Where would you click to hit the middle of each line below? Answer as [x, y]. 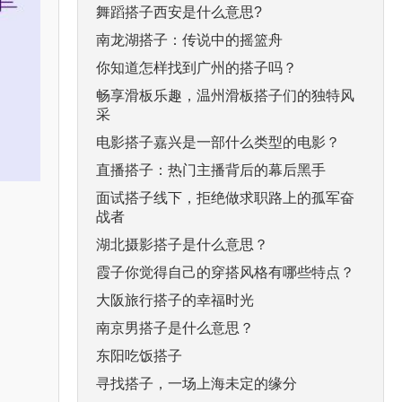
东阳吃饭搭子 [139, 355]
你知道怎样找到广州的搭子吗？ [197, 67]
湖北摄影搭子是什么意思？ [182, 244]
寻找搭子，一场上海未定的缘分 [197, 383]
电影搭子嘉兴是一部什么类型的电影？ [218, 142]
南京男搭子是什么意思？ [175, 328]
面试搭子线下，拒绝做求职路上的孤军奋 [225, 197]
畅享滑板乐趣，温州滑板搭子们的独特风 [225, 95]
